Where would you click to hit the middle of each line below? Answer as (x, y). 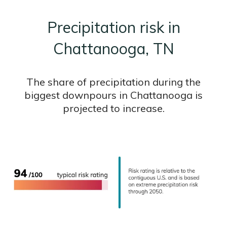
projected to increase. (113, 108)
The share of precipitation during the (113, 82)
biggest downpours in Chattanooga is (113, 95)
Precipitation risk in (113, 28)
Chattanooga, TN (113, 49)
